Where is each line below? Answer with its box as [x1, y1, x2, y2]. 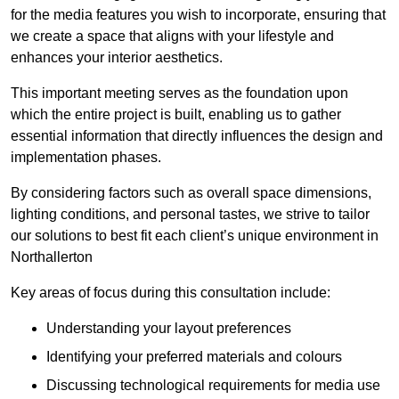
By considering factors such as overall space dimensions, [11, 185, 371, 201]
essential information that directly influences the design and [11, 128, 383, 144]
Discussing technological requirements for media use [46, 378, 380, 394]
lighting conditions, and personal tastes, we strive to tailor [11, 207, 370, 223]
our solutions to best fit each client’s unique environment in [11, 228, 379, 244]
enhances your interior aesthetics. [11, 50, 223, 66]
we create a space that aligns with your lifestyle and [11, 28, 334, 45]
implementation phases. [11, 150, 161, 166]
